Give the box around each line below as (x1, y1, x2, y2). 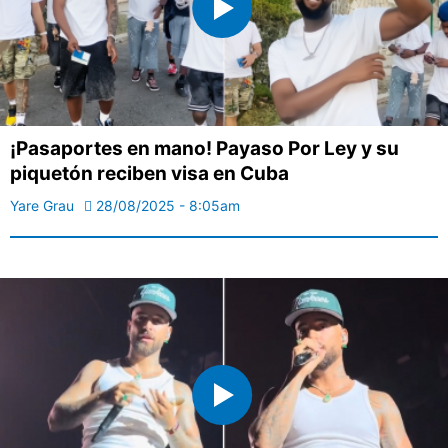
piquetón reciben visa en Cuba (10, 161, 289, 185)
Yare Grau (10, 196, 74, 214)
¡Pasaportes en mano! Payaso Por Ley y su (10, 136, 399, 160)
